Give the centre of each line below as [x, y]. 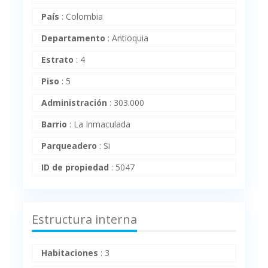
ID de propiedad [75, 167]
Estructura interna [85, 220]
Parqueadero [69, 146]
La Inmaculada [102, 124]
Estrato [58, 60]
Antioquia [130, 38]
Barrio [54, 124]
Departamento [74, 38]
